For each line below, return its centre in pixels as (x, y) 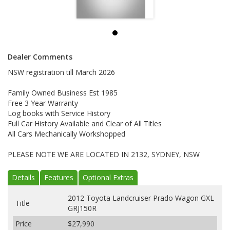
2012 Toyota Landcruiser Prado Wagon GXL (141, 198)
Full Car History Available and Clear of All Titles (85, 124)
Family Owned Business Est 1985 (63, 93)
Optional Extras (108, 178)
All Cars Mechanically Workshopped (66, 134)
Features (59, 178)
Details (23, 178)
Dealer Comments (40, 57)
